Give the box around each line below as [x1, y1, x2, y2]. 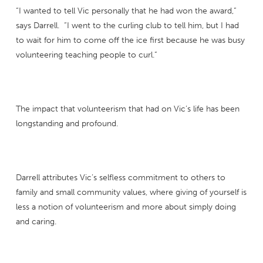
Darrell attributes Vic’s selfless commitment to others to [15, 173, 225, 183]
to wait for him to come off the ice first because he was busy [15, 35, 245, 46]
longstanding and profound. [15, 119, 118, 129]
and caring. [15, 217, 56, 227]
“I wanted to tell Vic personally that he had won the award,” [15, 6, 237, 16]
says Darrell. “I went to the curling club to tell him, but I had [15, 21, 239, 31]
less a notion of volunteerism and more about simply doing [15, 202, 236, 213]
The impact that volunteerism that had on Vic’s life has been [15, 104, 240, 114]
